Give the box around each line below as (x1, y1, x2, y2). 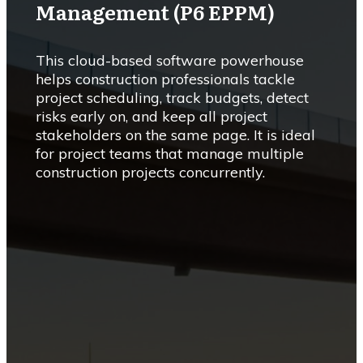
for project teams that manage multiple (36, 144, 304, 163)
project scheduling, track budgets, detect (36, 88, 309, 107)
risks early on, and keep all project (36, 107, 267, 126)
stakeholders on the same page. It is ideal (36, 126, 315, 144)
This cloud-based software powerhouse (36, 51, 304, 70)
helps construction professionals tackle (36, 70, 295, 88)
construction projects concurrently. (36, 163, 265, 181)
